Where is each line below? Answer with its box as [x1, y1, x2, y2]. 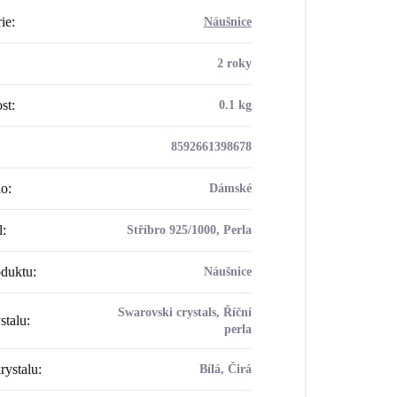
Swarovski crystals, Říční [117, 305, 252, 319]
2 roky [216, 56, 252, 70]
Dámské [208, 181, 252, 195]
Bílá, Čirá [198, 362, 252, 376]
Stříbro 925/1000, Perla [126, 222, 252, 237]
